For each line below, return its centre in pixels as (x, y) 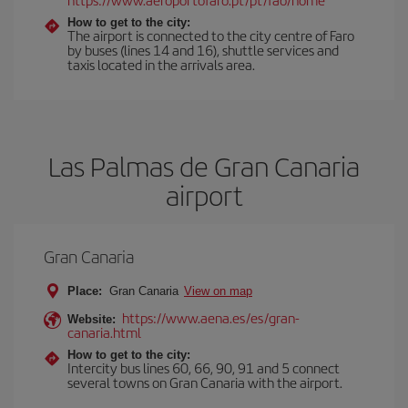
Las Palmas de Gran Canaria (204, 166)
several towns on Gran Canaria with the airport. (205, 382)
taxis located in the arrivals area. (161, 64)
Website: (92, 319)
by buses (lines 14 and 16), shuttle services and (203, 50)
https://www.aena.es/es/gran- (211, 317)
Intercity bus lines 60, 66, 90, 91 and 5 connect (204, 367)
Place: (85, 291)
